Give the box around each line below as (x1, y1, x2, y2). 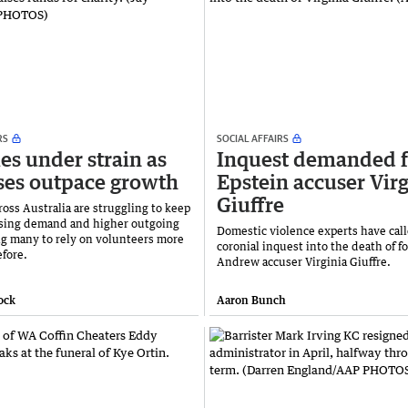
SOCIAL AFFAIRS (217, 131, 289, 144)
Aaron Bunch (217, 292, 286, 307)
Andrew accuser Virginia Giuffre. (217, 254, 391, 269)
